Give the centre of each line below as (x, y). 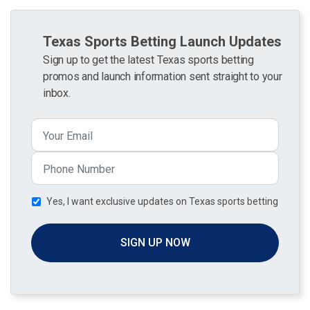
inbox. (57, 93)
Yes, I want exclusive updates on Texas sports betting (162, 201)
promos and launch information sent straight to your (163, 76)
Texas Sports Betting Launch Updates (162, 41)
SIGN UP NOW (155, 242)
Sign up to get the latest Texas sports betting (148, 60)
